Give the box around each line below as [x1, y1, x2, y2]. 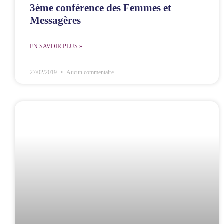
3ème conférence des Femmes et [30, 1, 171, 14]
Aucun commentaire [65, 68, 114, 76]
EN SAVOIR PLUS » [30, 42, 82, 50]
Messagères [30, 14, 81, 26]
